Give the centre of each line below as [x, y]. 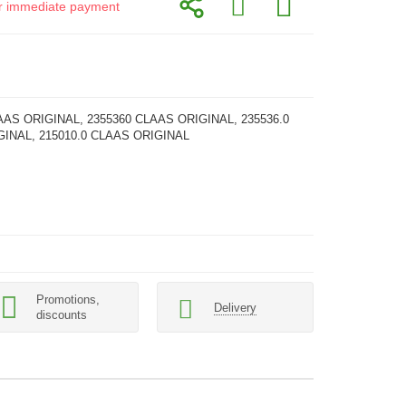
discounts [62, 315]
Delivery [235, 307]
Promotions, [68, 300]
